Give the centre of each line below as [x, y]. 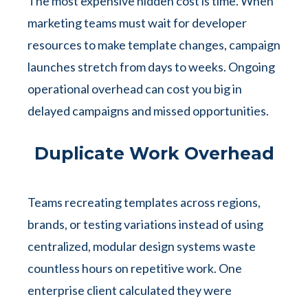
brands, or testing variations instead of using [145, 224]
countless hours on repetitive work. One [135, 268]
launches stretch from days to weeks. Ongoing [151, 67]
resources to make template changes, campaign [154, 45]
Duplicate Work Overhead [154, 153]
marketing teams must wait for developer [137, 23]
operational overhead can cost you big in [135, 89]
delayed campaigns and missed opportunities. [148, 111]
